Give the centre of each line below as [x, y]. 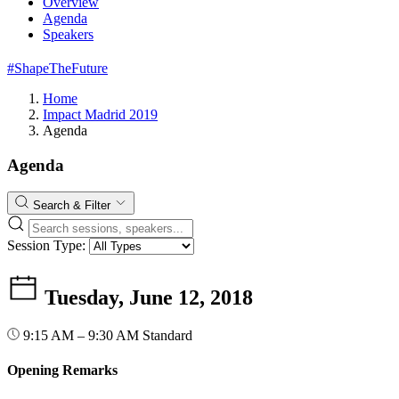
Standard [167, 336]
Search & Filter [73, 206]
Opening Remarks [62, 370]
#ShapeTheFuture [57, 68]
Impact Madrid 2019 [100, 114]
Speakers [68, 34]
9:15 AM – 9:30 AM [81, 336]
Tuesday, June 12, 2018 [146, 298]
